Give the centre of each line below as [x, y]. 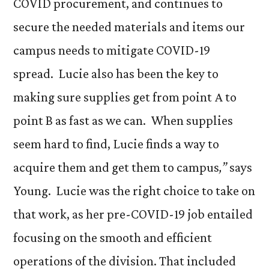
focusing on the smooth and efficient [113, 237]
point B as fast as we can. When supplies [123, 120]
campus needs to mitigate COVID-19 [112, 50]
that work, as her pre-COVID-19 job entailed [133, 214]
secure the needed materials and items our [129, 27]
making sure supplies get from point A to [125, 97]
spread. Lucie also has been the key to [116, 74]
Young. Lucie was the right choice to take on [134, 191]
